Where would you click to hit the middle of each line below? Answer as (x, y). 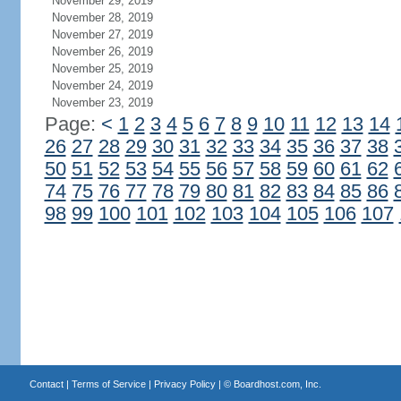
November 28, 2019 (102, 17)
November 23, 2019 (102, 102)
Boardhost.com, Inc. (277, 384)
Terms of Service (108, 384)
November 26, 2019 (102, 51)
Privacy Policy (184, 384)
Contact (46, 384)
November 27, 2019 (102, 34)
